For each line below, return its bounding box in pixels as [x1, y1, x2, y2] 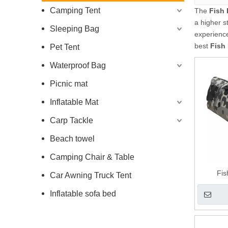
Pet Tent [50, 43, 79, 52]
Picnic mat [50, 79, 88, 89]
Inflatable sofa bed [50, 189, 116, 198]
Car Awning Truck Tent [50, 171, 131, 180]
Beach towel [50, 134, 95, 144]
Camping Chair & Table [50, 153, 134, 162]
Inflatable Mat [50, 98, 98, 107]
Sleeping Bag [50, 24, 99, 34]
